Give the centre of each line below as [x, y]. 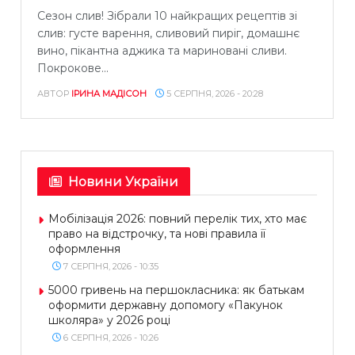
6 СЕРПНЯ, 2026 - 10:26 [110, 337]
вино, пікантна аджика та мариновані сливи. [162, 50]
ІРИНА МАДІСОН [109, 93]
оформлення [84, 248]
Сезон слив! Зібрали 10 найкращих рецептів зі [167, 15]
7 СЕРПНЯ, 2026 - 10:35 [110, 266]
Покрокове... [73, 68]
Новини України [123, 181]
